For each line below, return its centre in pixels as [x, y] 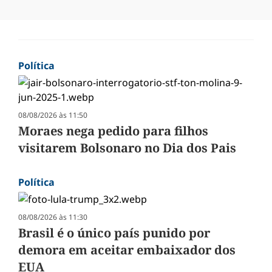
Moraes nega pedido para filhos [113, 131]
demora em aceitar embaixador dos [127, 250]
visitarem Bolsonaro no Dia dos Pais [127, 148]
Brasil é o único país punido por [114, 233]
